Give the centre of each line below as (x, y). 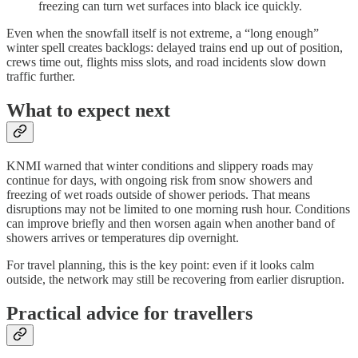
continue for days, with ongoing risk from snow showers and (159, 180)
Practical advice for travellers (129, 313)
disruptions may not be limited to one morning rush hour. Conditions (178, 209)
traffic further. (41, 76)
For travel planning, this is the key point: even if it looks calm (160, 265)
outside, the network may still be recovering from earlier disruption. (175, 279)
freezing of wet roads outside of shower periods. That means (158, 194)
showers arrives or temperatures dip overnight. (123, 237)
